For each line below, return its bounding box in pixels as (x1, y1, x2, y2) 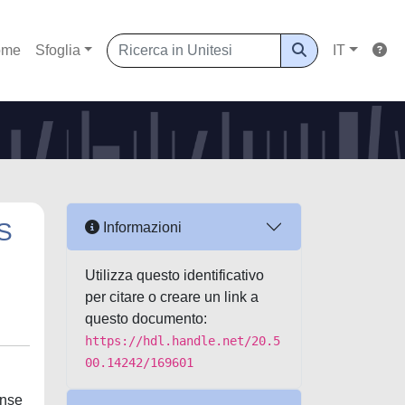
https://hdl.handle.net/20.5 (85, 334, 280, 348)
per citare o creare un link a (85, 289, 259, 305)
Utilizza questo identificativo (85, 268, 264, 283)
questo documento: (85, 311, 207, 326)
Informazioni (99, 219, 182, 235)
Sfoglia (34, 42, 80, 58)
